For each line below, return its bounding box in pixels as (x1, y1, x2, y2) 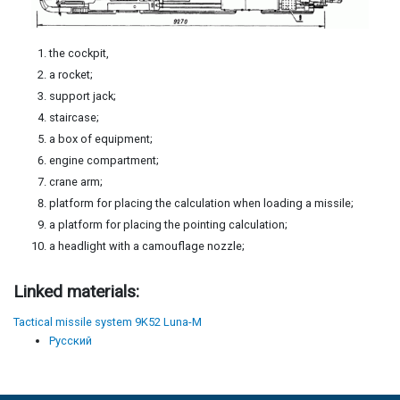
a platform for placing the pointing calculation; (49, 217, 287, 231)
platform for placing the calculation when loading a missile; (49, 196, 354, 210)
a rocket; (49, 67, 93, 81)
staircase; (49, 110, 99, 124)
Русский (49, 333, 92, 347)
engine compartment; (49, 153, 159, 167)
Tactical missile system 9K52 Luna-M (13, 314, 202, 329)
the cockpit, (49, 46, 109, 60)
